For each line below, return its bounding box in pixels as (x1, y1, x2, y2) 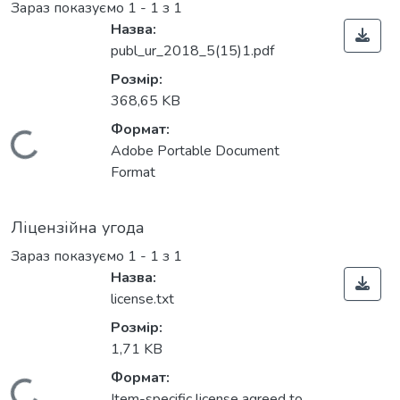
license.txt (111, 289, 174, 310)
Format (111, 162, 155, 183)
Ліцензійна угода (11, 217, 145, 239)
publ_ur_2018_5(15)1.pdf (111, 41, 274, 62)
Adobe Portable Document (111, 141, 279, 162)
